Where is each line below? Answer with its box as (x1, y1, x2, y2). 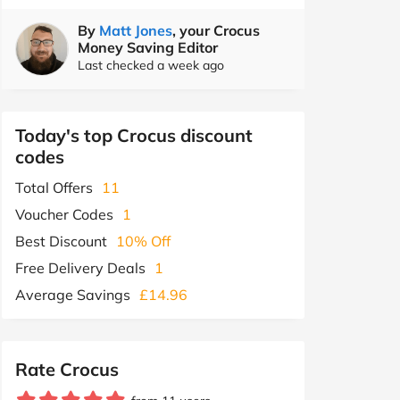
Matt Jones (99, 21, 172, 39)
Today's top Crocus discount (15, 123, 253, 146)
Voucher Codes (15, 204, 113, 223)
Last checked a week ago (78, 56, 224, 73)
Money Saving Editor (78, 37, 218, 56)
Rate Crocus (15, 357, 119, 380)
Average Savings (15, 285, 130, 304)
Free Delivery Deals (15, 258, 146, 277)
